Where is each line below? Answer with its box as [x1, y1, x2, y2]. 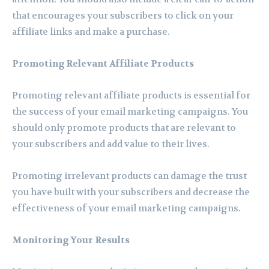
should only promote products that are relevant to [12, 122, 236, 134]
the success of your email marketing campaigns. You [12, 106, 248, 118]
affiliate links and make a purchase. [12, 26, 170, 38]
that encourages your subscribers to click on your [12, 10, 234, 22]
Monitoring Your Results [12, 234, 130, 247]
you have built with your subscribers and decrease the [12, 186, 250, 199]
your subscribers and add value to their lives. [12, 138, 210, 151]
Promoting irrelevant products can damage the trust [12, 170, 247, 183]
